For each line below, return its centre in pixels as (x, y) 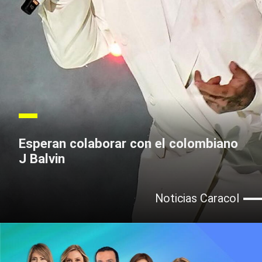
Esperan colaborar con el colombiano (128, 144)
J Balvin (42, 159)
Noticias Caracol (197, 199)
